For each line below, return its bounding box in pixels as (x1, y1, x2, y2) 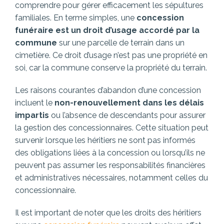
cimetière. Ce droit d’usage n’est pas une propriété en (15, 50, 207, 60)
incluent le (15, 98, 54, 108)
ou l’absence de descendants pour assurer (49, 110, 205, 120)
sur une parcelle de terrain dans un (57, 38, 184, 48)
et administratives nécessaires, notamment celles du (15, 173, 208, 183)
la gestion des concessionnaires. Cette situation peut (15, 123, 208, 133)
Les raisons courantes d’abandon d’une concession (15, 85, 201, 95)
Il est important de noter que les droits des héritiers (15, 208, 201, 218)
